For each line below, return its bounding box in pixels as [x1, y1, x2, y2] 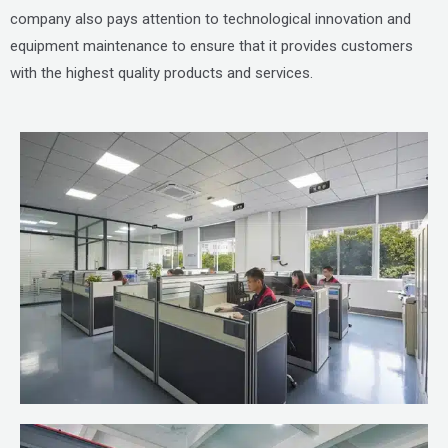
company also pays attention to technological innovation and [10, 10, 411, 28]
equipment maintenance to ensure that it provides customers [10, 37, 413, 55]
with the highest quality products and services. [10, 64, 313, 82]
